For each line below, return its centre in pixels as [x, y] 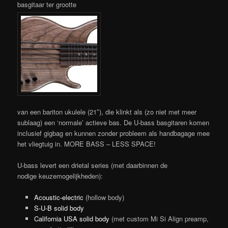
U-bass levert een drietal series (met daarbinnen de [93, 165]
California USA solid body [72, 219]
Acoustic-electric [59, 197]
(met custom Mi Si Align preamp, [159, 219]
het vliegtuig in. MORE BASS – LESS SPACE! [87, 144]
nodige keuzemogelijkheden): [60, 176]
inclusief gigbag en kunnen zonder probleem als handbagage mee [114, 133]
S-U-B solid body [59, 208]
